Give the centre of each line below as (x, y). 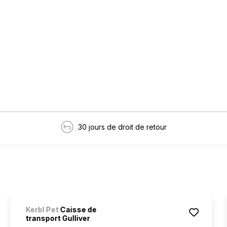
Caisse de (78, 209)
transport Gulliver (58, 218)
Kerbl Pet (42, 209)
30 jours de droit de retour (122, 127)
